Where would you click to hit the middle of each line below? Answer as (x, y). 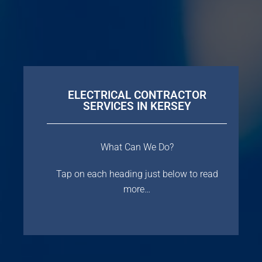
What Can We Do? (137, 147)
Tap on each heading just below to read (137, 174)
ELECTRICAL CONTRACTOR (137, 95)
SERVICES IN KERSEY (137, 106)
